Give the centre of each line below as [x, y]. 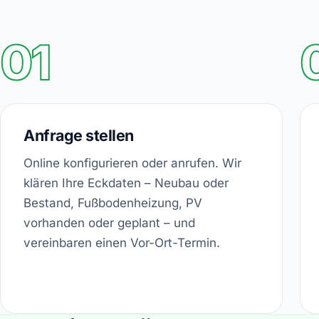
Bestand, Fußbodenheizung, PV [113, 203]
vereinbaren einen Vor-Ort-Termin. [122, 242]
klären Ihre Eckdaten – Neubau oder [126, 183]
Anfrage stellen [79, 135]
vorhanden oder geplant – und [109, 223]
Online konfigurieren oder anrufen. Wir [132, 163]
